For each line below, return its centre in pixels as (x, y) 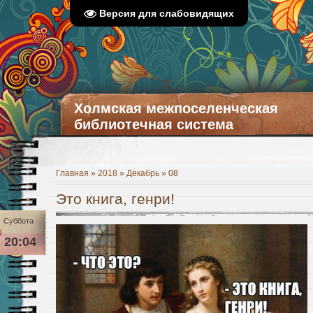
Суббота (19, 221)
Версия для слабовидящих (167, 14)
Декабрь (143, 173)
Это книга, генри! (115, 199)
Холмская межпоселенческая (176, 108)
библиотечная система (154, 124)
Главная (72, 173)
